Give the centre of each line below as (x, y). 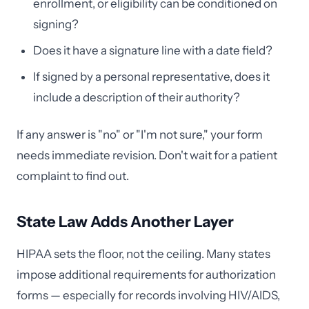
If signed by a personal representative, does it (151, 77)
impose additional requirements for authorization (146, 275)
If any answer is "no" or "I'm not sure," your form (140, 134)
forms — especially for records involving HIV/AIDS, (148, 295)
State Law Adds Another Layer (125, 222)
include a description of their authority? (137, 97)
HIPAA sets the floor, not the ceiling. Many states (143, 254)
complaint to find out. (73, 176)
